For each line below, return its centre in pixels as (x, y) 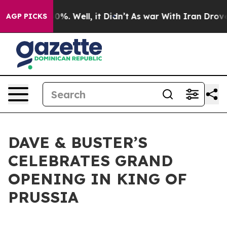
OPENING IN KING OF (98, 179)
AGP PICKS (27, 16)
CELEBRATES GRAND (90, 161)
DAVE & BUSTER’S (78, 142)
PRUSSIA (43, 197)
